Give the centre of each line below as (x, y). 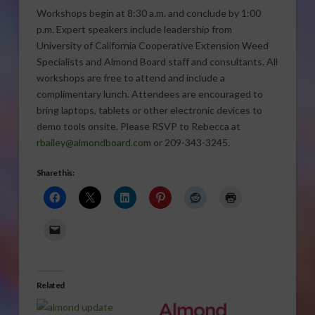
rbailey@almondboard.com (95, 143)
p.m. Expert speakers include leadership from (134, 30)
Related (50, 285)
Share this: (55, 172)
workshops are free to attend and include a (130, 78)
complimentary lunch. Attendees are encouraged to (149, 94)
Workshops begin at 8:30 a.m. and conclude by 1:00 (148, 13)
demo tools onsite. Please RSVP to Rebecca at (138, 127)
